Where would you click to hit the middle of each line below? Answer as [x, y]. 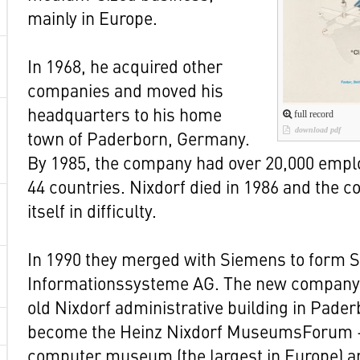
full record [313, 114]
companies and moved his [125, 90]
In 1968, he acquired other [125, 65]
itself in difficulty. [92, 210]
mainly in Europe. [92, 17]
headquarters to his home [125, 114]
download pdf [317, 129]
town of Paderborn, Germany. [139, 138]
